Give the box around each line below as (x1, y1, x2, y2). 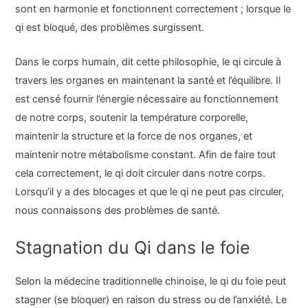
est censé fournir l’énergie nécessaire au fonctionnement (15, 93, 279, 106)
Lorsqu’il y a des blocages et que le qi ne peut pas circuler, (15, 186, 285, 199)
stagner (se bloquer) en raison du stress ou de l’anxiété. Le (15, 293, 287, 306)
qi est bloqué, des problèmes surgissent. (15, 21, 205, 34)
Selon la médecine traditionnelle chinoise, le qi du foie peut (15, 274, 287, 287)
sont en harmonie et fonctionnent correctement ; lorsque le (15, 3, 291, 15)
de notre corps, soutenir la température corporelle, (15, 111, 249, 124)
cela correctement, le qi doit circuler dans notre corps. (15, 167, 266, 180)
